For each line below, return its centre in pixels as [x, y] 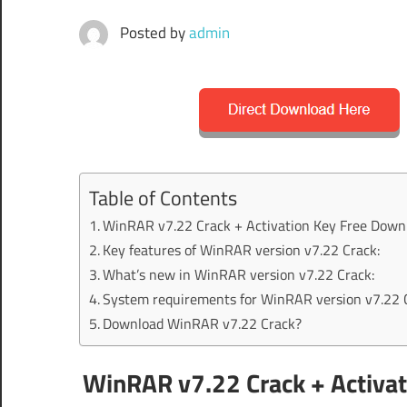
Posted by [154, 32]
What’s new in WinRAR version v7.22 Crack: [239, 274]
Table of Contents [163, 198]
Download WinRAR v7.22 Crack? [203, 323]
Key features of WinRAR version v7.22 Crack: [242, 249]
